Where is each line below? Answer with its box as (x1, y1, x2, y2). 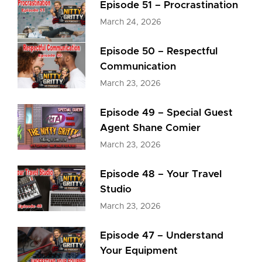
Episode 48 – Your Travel (100, 169, 222, 179)
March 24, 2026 (100, 18, 162, 26)
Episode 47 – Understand (100, 230, 224, 240)
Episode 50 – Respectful (100, 46, 218, 56)
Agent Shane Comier (100, 123, 201, 133)
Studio (100, 184, 132, 194)
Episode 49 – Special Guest (100, 108, 233, 118)
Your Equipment (100, 246, 178, 256)
